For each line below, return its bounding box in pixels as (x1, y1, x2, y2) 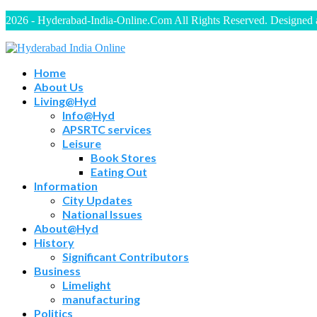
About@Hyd (34, 221, 98, 235)
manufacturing (62, 292, 140, 306)
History (34, 235, 74, 249)
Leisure (62, 136, 101, 150)
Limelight (62, 277, 111, 292)
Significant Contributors (62, 249, 189, 263)
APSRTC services (62, 122, 151, 136)
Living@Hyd (34, 93, 96, 108)
